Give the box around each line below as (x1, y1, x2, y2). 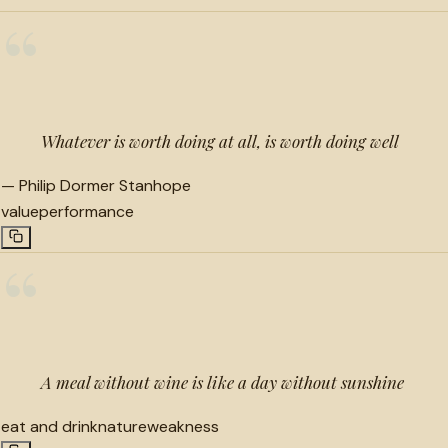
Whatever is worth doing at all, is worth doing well (41, 129, 399, 152)
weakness (147, 415, 219, 437)
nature (98, 415, 147, 437)
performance (39, 200, 134, 222)
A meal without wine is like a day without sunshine (41, 370, 404, 393)
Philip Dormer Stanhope (19, 174, 191, 196)
